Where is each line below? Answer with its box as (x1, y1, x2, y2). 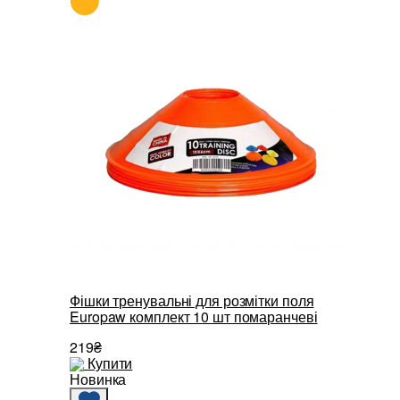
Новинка (70, 369, 127, 390)
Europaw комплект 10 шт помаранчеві (70, 305, 318, 327)
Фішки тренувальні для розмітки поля (70, 289, 314, 311)
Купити (87, 352, 133, 373)
